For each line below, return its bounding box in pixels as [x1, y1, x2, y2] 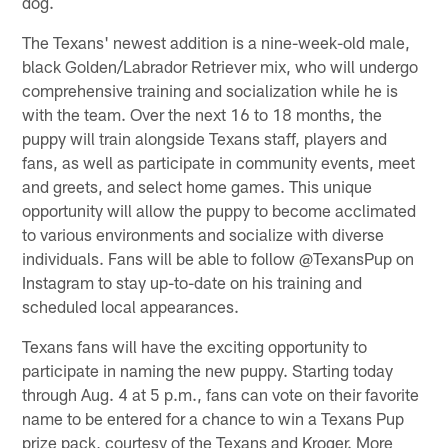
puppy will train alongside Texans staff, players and [22, 127, 388, 148]
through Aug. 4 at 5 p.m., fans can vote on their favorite [22, 383, 420, 404]
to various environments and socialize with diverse [22, 223, 385, 244]
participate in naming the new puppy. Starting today [22, 359, 394, 380]
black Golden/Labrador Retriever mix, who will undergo [22, 55, 419, 76]
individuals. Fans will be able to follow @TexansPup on [22, 247, 415, 268]
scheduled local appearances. [22, 295, 240, 316]
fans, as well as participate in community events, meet [22, 151, 416, 172]
